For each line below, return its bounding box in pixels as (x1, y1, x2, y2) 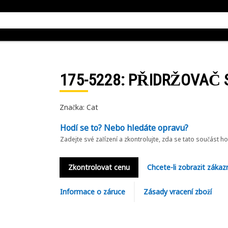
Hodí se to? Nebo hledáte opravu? (60, 122, 188, 133)
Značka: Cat (59, 102, 98, 112)
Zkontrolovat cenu (68, 162, 130, 172)
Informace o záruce (60, 187, 125, 196)
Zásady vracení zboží (143, 187, 212, 196)
